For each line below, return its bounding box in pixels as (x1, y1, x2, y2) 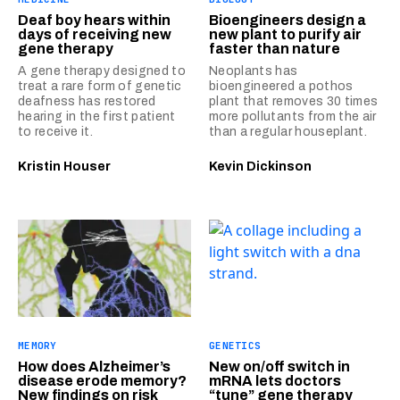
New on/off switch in (209, 359, 350, 374)
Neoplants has (209, 63, 298, 78)
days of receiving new (18, 26, 171, 42)
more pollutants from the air (209, 109, 377, 123)
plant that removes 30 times (209, 94, 379, 108)
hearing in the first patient (18, 109, 176, 123)
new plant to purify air (209, 26, 362, 42)
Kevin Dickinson (209, 159, 312, 173)
